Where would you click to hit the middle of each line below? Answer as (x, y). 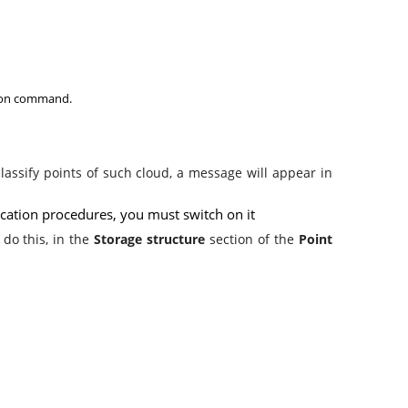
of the (278, 239)
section (231, 239)
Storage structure (150, 239)
